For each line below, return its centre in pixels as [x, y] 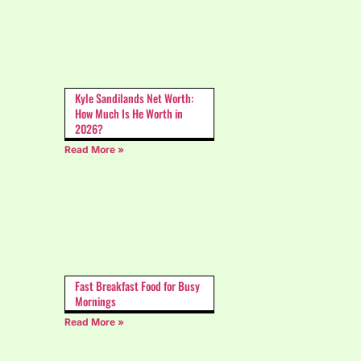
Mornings [95, 301]
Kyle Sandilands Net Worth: [134, 98]
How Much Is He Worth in [129, 114]
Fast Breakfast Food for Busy [137, 285]
